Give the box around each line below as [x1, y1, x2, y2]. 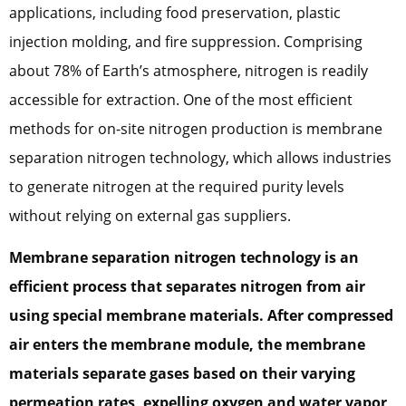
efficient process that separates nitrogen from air [9, 276, 365, 297]
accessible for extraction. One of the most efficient [9, 89, 353, 110]
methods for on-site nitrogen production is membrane [9, 118, 382, 139]
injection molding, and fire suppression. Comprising [9, 31, 362, 52]
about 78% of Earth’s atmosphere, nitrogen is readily [9, 60, 368, 81]
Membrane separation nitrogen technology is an [9, 247, 359, 268]
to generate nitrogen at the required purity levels [9, 176, 344, 197]
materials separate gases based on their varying [9, 363, 355, 384]
